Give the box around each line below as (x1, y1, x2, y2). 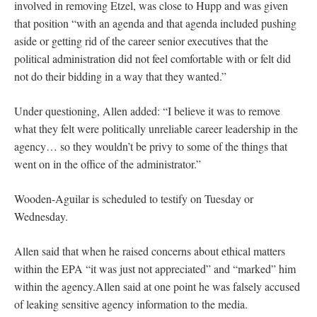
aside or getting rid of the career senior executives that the (14, 33, 268, 48)
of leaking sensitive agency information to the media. (14, 296, 248, 311)
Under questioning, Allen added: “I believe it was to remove (14, 103, 280, 118)
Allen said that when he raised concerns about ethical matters (14, 243, 285, 258)
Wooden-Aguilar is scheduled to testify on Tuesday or (14, 190, 253, 206)
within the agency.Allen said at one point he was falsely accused (14, 278, 300, 294)
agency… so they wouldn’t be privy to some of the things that (14, 138, 287, 154)
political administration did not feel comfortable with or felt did (14, 50, 291, 66)
